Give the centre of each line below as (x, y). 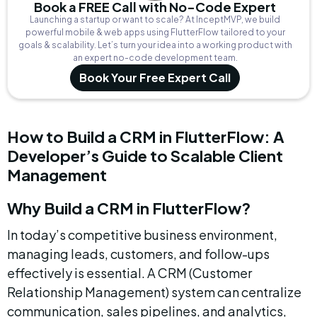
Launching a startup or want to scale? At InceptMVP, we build (155, 19)
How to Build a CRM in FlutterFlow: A (147, 137)
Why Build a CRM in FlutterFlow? (129, 208)
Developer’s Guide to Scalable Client (146, 156)
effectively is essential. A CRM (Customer (131, 273)
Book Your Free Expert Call (155, 77)
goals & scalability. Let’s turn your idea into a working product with (155, 45)
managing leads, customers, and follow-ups (139, 254)
